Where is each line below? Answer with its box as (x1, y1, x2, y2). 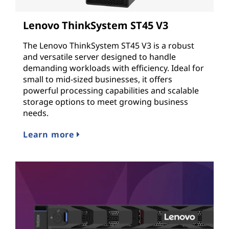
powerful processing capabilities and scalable (23, 85, 199, 97)
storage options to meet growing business (23, 96, 188, 108)
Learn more (23, 129, 77, 141)
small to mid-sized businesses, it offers (23, 74, 172, 85)
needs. (23, 107, 49, 119)
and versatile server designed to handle (23, 51, 176, 63)
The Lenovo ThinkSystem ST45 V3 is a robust (23, 40, 194, 52)
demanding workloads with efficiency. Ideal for (23, 62, 204, 74)
